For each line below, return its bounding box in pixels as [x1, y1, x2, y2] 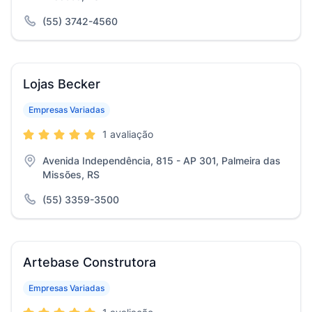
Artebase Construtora [23, 255, 156, 270]
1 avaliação [102, 128, 153, 140]
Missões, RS [42, 169, 100, 180]
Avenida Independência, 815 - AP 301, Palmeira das [42, 155, 281, 166]
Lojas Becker [23, 77, 100, 91]
